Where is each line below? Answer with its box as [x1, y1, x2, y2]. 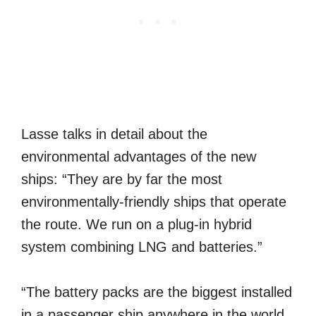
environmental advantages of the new [21, 148, 256, 164]
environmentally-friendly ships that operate [21, 193, 286, 209]
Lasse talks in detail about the [21, 126, 207, 142]
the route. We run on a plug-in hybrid [21, 216, 252, 232]
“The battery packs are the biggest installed [21, 284, 292, 300]
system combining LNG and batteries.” [21, 238, 262, 255]
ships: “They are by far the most [21, 171, 222, 187]
